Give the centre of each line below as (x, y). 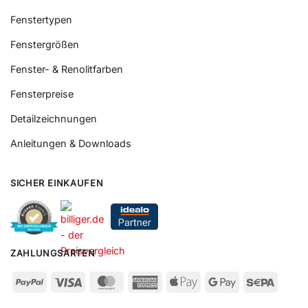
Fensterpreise (42, 94)
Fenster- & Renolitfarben (67, 69)
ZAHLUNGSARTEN (53, 253)
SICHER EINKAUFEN (57, 183)
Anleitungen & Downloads (71, 144)
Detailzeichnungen (54, 119)
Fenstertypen (41, 20)
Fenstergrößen (45, 45)
